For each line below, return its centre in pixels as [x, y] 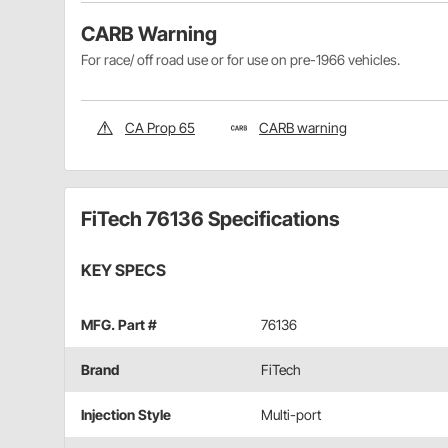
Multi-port [291, 415]
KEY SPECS [123, 270]
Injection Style [126, 415]
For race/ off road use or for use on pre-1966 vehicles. [240, 60]
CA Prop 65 [160, 128]
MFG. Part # [119, 325]
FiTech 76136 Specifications [210, 219]
